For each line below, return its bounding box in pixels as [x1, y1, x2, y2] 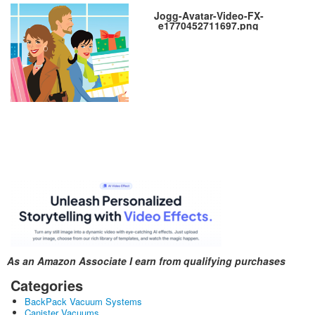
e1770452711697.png [158, 18, 259, 33]
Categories [11, 275, 83, 296]
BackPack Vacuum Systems [25, 295, 142, 309]
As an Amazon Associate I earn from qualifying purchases [7, 254, 285, 269]
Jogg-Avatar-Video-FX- [153, 8, 264, 23]
